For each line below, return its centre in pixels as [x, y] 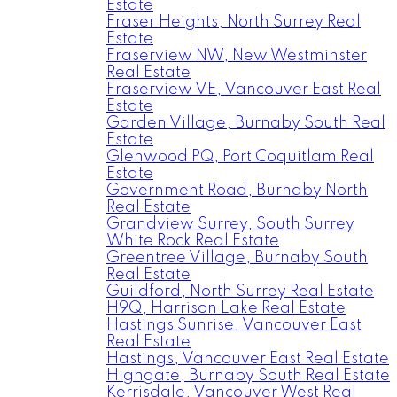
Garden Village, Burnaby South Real [246, 123]
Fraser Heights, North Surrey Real [234, 22]
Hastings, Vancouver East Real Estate [248, 359]
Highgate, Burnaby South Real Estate [248, 376]
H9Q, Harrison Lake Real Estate [226, 308]
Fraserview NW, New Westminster [237, 56]
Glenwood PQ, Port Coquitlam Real [240, 157]
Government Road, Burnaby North [237, 191]
